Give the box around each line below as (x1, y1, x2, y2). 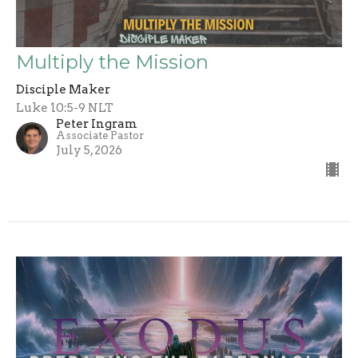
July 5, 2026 (56, 142, 122, 157)
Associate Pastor (56, 129, 144, 141)
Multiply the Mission (16, 50, 209, 74)
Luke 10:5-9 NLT (16, 100, 113, 115)
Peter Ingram (56, 116, 137, 131)
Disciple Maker (16, 82, 110, 97)
